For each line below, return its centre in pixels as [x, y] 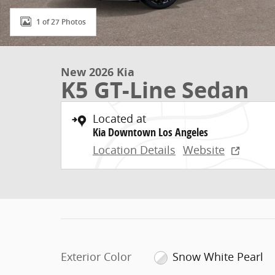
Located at [119, 118]
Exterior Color [96, 257]
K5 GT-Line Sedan [155, 90]
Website [204, 150]
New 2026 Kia [98, 72]
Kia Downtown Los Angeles [150, 132]
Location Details [134, 150]
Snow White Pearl [218, 257]
